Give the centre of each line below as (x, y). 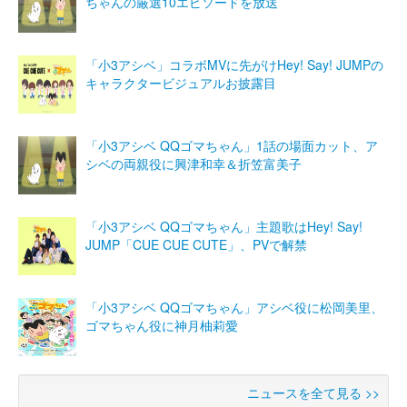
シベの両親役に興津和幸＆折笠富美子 (194, 163)
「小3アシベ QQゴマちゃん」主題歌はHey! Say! (224, 226)
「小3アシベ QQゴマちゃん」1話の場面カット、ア (232, 145)
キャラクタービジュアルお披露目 (181, 82)
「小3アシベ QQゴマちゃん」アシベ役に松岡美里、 (234, 307)
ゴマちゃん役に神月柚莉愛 (162, 325)
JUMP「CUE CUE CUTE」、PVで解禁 (196, 244)
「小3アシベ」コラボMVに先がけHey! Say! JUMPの (234, 64)
